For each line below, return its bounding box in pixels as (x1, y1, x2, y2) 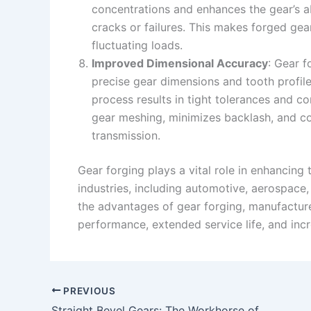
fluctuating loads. (92, 37, 183, 52)
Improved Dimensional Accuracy (92, 56, 268, 70)
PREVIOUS (60, 285, 116, 296)
